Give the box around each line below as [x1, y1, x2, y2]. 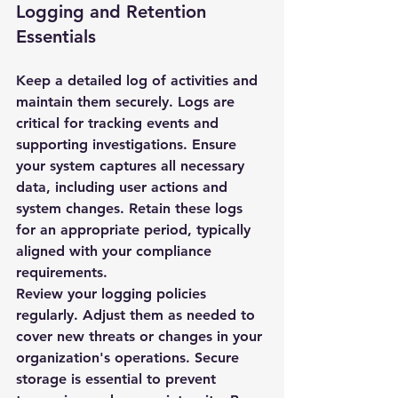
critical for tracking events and [16, 115, 223, 131]
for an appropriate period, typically [16, 221, 255, 238]
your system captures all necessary [16, 157, 249, 174]
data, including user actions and [16, 179, 232, 195]
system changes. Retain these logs [16, 200, 247, 217]
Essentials [16, 26, 96, 47]
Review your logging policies [16, 285, 211, 302]
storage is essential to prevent [16, 370, 220, 387]
